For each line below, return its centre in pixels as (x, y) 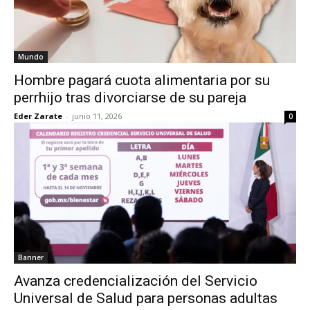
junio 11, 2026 (97, 116)
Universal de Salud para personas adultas (146, 298)
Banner (31, 257)
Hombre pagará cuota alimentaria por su (142, 80)
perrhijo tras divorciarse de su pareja (130, 98)
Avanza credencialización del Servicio (136, 281)
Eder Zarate (38, 116)
